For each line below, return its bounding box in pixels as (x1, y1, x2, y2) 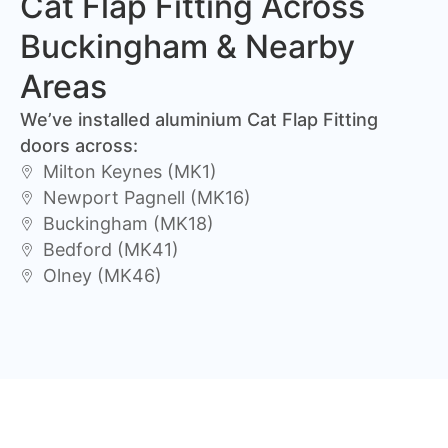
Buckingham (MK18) (42, 213, 214, 235)
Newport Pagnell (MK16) (42, 187, 251, 209)
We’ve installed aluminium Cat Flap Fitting (20, 109, 378, 131)
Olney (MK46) (42, 265, 162, 287)
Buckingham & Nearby (20, 27, 355, 67)
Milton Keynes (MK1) (42, 161, 217, 183)
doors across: (20, 135, 138, 157)
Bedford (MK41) (42, 239, 179, 261)
